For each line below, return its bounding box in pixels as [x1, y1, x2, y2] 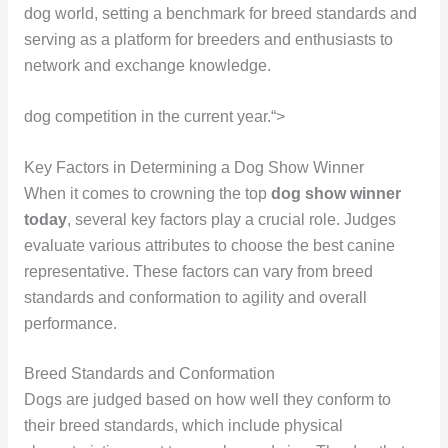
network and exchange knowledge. [23, 57, 271, 75]
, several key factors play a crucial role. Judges [66, 210, 396, 228]
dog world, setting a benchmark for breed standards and [23, 5, 417, 23]
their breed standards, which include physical [23, 417, 343, 435]
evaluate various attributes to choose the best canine [23, 236, 395, 254]
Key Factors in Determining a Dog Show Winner [23, 158, 364, 176]
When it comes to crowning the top [23, 184, 271, 202]
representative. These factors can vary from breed [23, 262, 373, 280]
